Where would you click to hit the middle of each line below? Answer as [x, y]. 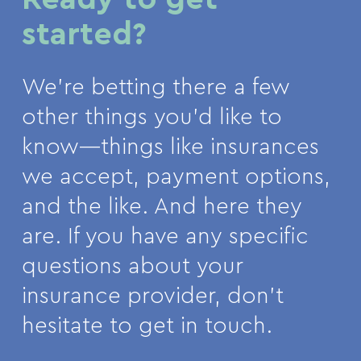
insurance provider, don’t [152, 296]
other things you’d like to [151, 117]
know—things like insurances [170, 147]
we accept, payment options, [176, 177]
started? [84, 35]
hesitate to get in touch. [147, 326]
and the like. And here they [162, 207]
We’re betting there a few [156, 87]
